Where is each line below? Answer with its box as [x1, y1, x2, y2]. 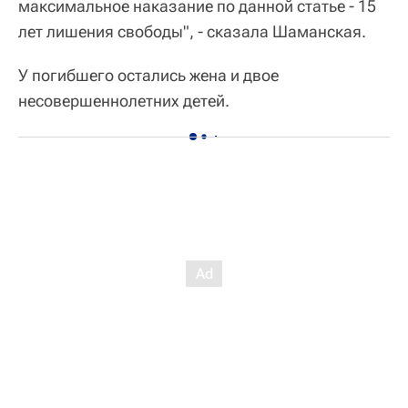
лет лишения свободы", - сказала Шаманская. [18, 22, 366, 42]
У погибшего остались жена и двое [18, 66, 279, 86]
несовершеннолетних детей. [18, 91, 229, 111]
